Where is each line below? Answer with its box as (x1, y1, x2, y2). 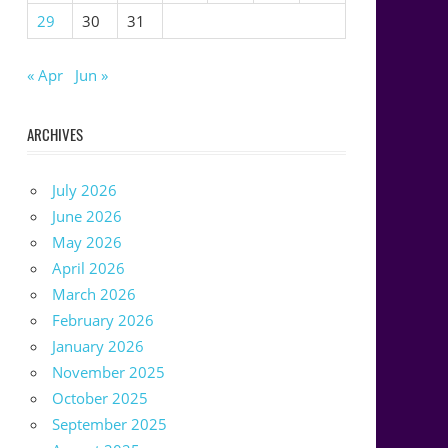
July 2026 (52, 180, 118, 201)
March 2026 (52, 284, 137, 305)
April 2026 (52, 258, 126, 279)
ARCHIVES (26, 122, 83, 145)
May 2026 (52, 232, 123, 253)
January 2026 (52, 336, 145, 357)
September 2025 (52, 414, 168, 435)
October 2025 (52, 388, 149, 409)
